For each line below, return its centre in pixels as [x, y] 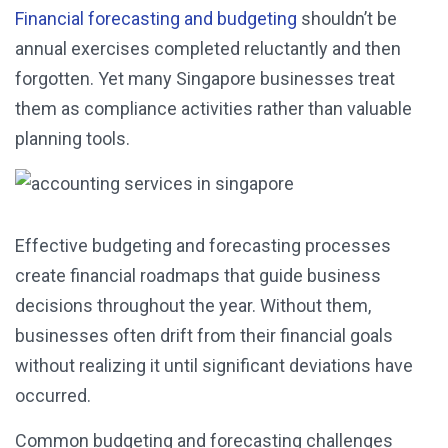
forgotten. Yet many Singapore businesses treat [205, 79]
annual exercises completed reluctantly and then [208, 49]
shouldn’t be [347, 19]
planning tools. [72, 139]
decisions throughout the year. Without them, [193, 306]
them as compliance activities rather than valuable [213, 109]
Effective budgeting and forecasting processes [203, 246]
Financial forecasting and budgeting [156, 19]
